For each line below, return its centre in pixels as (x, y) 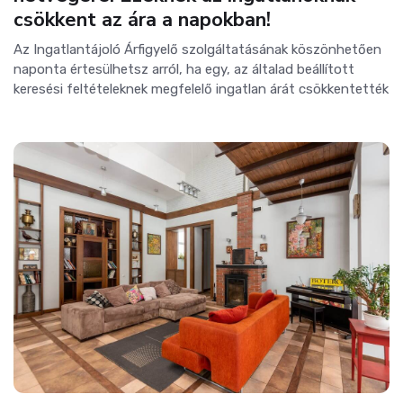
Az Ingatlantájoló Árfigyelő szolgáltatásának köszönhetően (197, 50)
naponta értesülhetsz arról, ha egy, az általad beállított (184, 70)
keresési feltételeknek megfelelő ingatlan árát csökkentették (201, 90)
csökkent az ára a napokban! (142, 20)
